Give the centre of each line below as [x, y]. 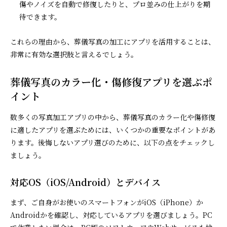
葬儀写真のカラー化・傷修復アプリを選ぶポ [111, 82]
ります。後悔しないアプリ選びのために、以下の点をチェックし [112, 142]
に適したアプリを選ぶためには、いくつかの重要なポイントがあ [113, 129]
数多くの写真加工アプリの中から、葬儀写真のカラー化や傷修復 [113, 117]
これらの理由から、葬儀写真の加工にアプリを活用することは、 [113, 41]
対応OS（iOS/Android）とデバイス [85, 182]
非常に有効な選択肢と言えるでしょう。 [74, 54]
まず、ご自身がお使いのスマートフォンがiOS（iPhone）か [107, 202]
